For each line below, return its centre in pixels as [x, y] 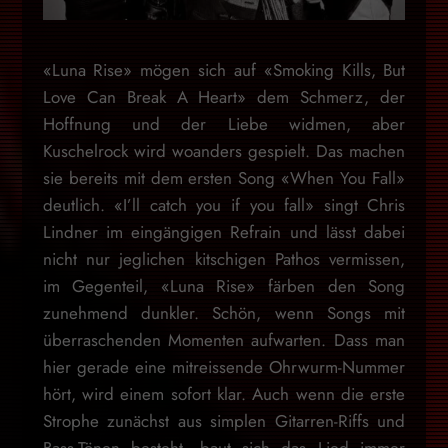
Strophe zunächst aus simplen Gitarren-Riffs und [224, 420]
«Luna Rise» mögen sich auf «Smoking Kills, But [224, 69]
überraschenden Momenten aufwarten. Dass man [224, 339]
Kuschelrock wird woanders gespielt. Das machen [224, 150]
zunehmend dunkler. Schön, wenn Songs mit [224, 312]
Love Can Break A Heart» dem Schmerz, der [224, 96]
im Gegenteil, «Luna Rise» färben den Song [224, 285]
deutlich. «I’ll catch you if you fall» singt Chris [224, 204]
